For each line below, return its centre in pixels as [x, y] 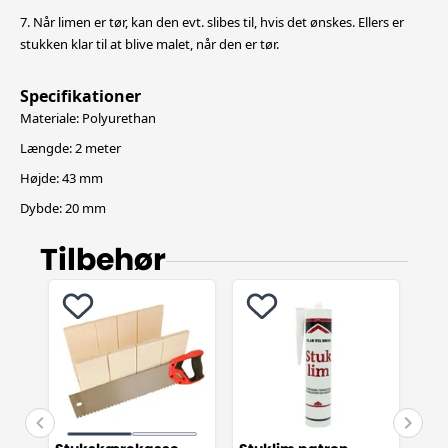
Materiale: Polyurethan [88, 118]
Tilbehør [103, 261]
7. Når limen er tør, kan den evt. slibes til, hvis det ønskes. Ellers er [212, 22]
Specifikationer [80, 96]
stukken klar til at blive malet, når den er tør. [149, 44]
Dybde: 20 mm [63, 208]
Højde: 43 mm [61, 178]
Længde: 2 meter [70, 148]
